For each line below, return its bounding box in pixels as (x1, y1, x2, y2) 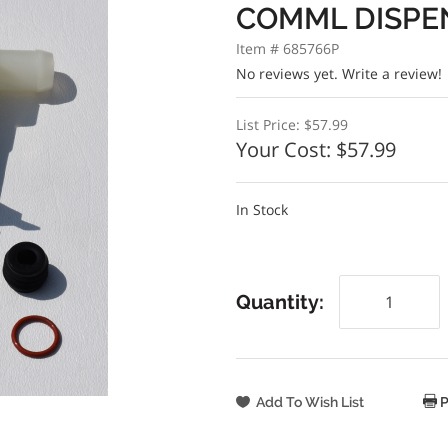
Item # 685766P (235, 39, 339, 58)
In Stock (235, 200, 288, 219)
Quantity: (235, 290, 324, 314)
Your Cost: (235, 136, 336, 163)
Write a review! (341, 64, 442, 83)
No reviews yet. (235, 64, 342, 83)
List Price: (235, 115, 304, 134)
